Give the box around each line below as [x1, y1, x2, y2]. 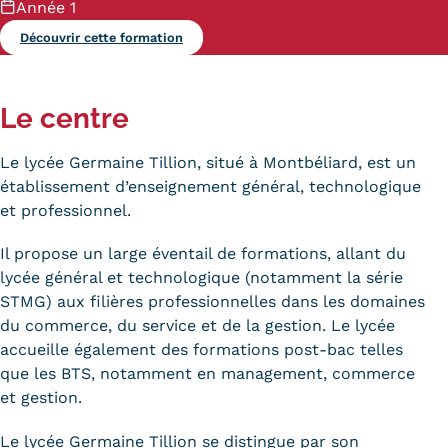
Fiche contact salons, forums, [96, 102, 355, 125]
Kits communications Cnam [96, 25, 339, 48]
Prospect [56, 64, 123, 84]
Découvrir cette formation [20, 30, 183, 46]
